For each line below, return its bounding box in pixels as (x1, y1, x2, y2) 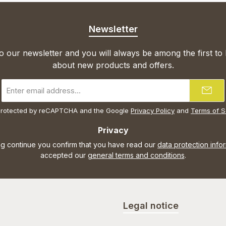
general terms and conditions (87, 151, 185, 160)
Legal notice (123, 200, 179, 211)
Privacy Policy (131, 106, 175, 115)
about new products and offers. (52, 60, 174, 71)
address (2, 91, 29, 100)
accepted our (40, 151, 88, 160)
